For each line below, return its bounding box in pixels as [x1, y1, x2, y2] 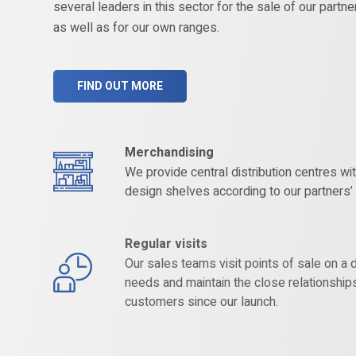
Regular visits [125, 234, 208, 253]
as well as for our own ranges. [53, 18, 220, 37]
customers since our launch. [125, 292, 279, 311]
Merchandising [125, 143, 215, 162]
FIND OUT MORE [77, 78, 164, 95]
